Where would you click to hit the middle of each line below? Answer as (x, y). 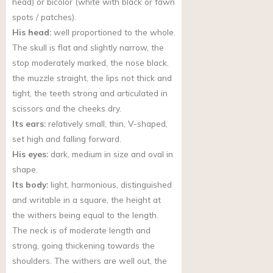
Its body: (30, 185)
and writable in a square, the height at (87, 200)
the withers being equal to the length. (85, 215)
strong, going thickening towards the (83, 246)
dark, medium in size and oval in (111, 154)
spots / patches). (44, 17)
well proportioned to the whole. (113, 32)
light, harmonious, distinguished (110, 185)
